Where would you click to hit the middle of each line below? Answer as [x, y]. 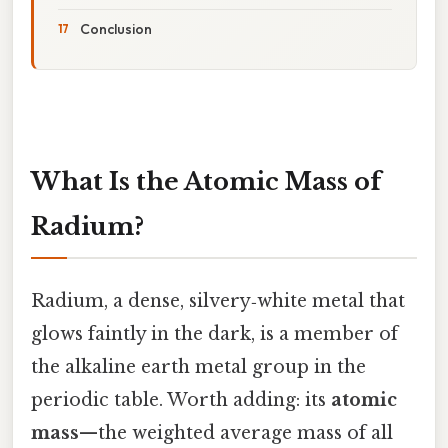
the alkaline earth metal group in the [198, 366]
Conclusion [116, 28]
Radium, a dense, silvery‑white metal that [218, 300]
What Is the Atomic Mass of [206, 181]
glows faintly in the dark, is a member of [214, 333]
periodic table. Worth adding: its [181, 399]
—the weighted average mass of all [236, 432]
